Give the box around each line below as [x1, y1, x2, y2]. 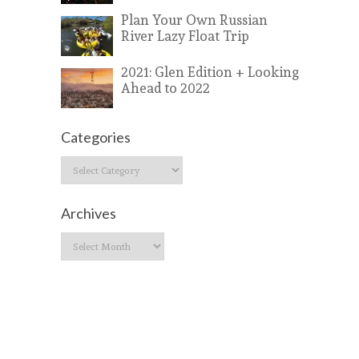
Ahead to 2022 [121, 77, 210, 99]
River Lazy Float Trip [121, 25, 249, 46]
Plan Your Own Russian [121, 9, 268, 30]
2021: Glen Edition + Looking [121, 61, 299, 83]
